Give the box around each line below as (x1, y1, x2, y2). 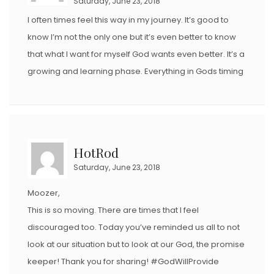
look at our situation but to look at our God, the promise (28, 239, 245, 251)
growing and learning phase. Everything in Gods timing (28, 65, 243, 78)
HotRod (73, 144, 119, 161)
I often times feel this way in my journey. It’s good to (28, 14, 229, 26)
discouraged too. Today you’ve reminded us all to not (28, 221, 240, 234)
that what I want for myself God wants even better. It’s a (28, 48, 245, 61)
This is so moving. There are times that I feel (28, 204, 199, 217)
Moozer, (28, 187, 60, 199)
